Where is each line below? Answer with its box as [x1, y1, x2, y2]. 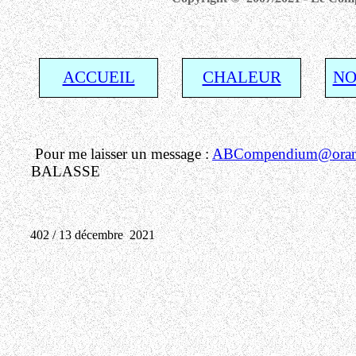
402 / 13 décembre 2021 [29, 228, 155, 242]
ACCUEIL [62, 68, 135, 87]
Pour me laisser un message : [31, 145, 212, 162]
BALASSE [31, 163, 100, 180]
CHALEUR [202, 68, 281, 87]
